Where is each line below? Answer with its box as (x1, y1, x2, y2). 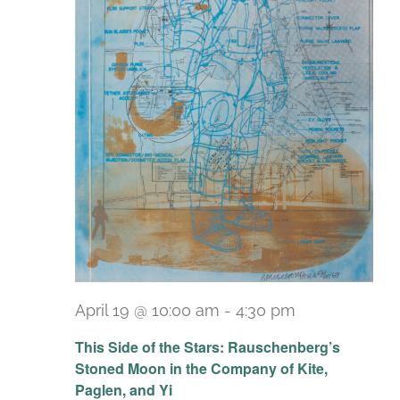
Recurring (303, 315, 376, 335)
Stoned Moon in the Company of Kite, (75, 357, 328, 379)
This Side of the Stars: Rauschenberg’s (75, 336, 340, 357)
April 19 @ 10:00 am (75, 301, 220, 321)
